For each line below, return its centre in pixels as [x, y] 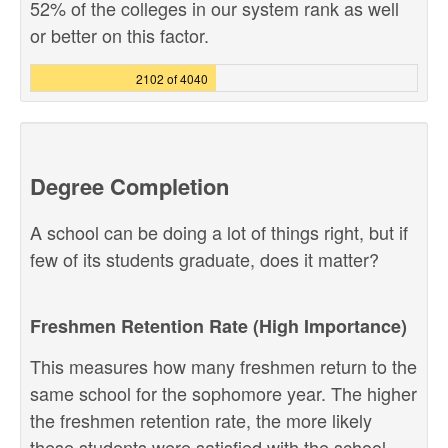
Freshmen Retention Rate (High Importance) [218, 326]
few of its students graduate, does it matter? [204, 259]
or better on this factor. [119, 35]
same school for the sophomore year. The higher [223, 393]
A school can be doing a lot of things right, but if [219, 232]
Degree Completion [129, 186]
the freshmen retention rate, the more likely [201, 420]
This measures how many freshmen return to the [223, 366]
